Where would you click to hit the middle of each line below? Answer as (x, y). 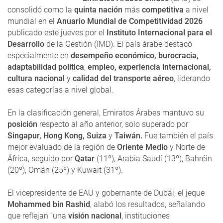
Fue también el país (178, 135)
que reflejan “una (37, 216)
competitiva (163, 9)
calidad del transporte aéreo (122, 78)
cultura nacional (36, 78)
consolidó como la (40, 9)
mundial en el (31, 21)
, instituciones (146, 216)
